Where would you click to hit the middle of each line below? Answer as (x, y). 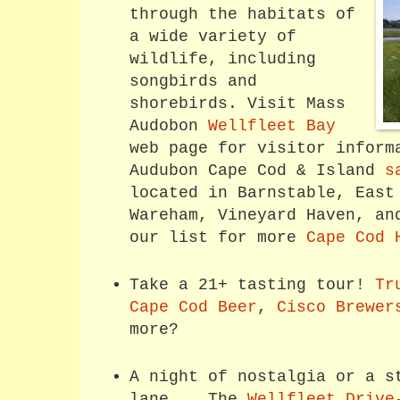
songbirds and (193, 81)
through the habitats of (242, 14)
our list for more (217, 237)
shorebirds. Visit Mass (237, 104)
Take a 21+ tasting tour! (252, 285)
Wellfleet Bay (271, 126)
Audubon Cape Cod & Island (257, 171)
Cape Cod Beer (193, 307)
